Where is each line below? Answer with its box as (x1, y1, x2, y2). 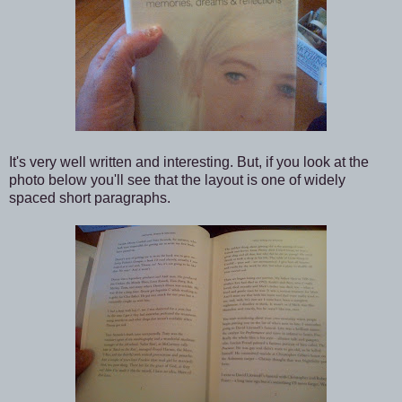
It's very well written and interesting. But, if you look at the (9, 154, 369, 170)
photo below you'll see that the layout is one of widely (9, 172, 345, 188)
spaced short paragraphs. (9, 190, 170, 206)
